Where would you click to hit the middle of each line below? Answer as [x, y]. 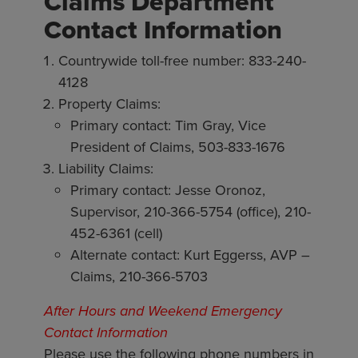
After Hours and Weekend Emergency [163, 311]
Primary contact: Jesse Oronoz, [168, 190]
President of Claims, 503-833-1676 [178, 147]
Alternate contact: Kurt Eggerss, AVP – [190, 255]
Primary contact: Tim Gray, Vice [168, 125]
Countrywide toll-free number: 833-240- [182, 61]
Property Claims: [109, 104]
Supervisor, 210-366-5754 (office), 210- [191, 212]
